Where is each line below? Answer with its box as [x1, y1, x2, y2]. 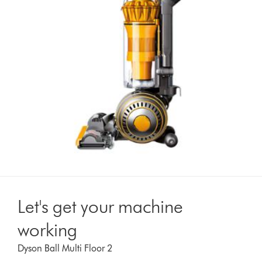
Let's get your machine [18, 194, 184, 218]
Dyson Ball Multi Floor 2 [18, 242, 113, 254]
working [18, 218, 78, 241]
